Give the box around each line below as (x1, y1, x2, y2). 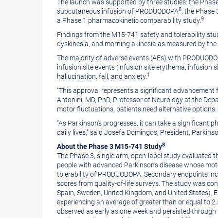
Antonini (57, 96, 82, 104)
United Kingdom (104, 189, 152, 197)
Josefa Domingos (104, 128, 157, 136)
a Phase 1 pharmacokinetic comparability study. (57, 17, 201, 24)
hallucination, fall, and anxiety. (57, 73, 147, 80)
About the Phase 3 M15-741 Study (57, 143, 162, 150)
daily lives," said (57, 128, 104, 136)
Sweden (77, 189, 101, 197)
